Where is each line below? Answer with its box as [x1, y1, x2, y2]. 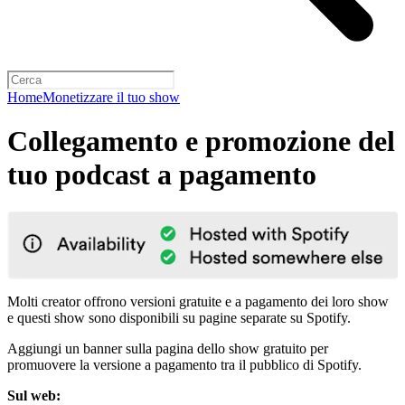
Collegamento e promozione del [7, 125, 395, 158]
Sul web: [7, 387, 61, 403]
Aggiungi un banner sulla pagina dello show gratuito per [7, 340, 328, 356]
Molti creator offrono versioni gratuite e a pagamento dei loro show [7, 293, 389, 309]
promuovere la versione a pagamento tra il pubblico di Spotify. [7, 356, 362, 372]
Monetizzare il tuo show [42, 89, 180, 105]
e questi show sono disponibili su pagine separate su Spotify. [7, 309, 351, 325]
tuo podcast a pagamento [7, 158, 316, 192]
